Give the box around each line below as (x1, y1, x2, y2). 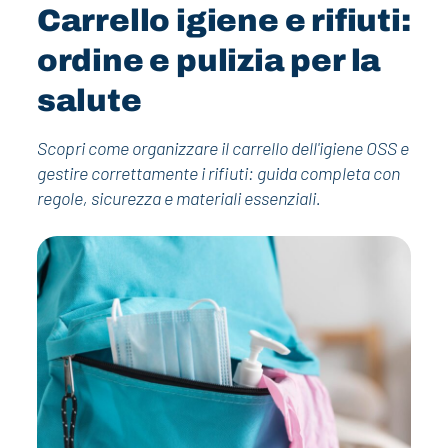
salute (36, 83, 142, 118)
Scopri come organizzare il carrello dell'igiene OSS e (36, 136, 409, 159)
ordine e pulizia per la (36, 43, 382, 78)
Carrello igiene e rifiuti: (36, 3, 411, 38)
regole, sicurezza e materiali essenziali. (36, 186, 321, 209)
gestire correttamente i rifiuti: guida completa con (36, 161, 400, 184)
